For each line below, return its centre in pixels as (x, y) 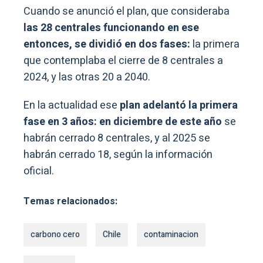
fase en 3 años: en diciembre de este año (123, 122)
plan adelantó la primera (178, 106)
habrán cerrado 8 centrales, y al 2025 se (117, 139)
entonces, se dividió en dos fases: (107, 45)
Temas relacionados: (70, 202)
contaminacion (171, 235)
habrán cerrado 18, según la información (118, 155)
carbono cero (55, 235)
